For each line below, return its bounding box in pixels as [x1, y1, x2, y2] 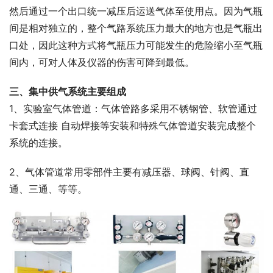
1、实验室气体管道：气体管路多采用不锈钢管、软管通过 [9, 102, 257, 115]
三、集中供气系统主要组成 [9, 85, 126, 97]
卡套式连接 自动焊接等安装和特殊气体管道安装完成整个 [9, 119, 256, 132]
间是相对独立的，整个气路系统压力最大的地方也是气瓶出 [9, 21, 263, 34]
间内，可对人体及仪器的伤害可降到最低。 [9, 55, 194, 68]
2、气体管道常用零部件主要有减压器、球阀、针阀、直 [9, 165, 249, 178]
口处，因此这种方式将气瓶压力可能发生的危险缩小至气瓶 [9, 38, 263, 51]
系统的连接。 [9, 136, 68, 149]
